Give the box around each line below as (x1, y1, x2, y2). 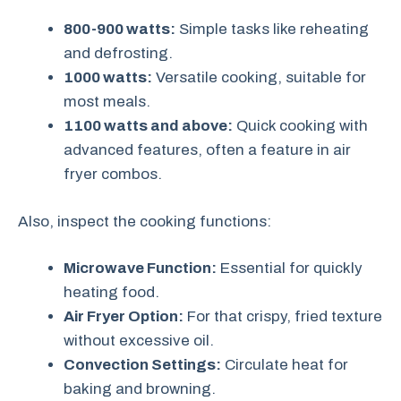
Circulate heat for (221, 356, 348, 373)
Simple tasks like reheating (175, 21, 369, 38)
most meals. (64, 93, 150, 110)
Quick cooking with (233, 117, 368, 134)
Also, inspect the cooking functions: (18, 212, 271, 230)
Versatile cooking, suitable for (152, 69, 366, 86)
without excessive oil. (64, 332, 214, 349)
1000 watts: (64, 69, 152, 86)
